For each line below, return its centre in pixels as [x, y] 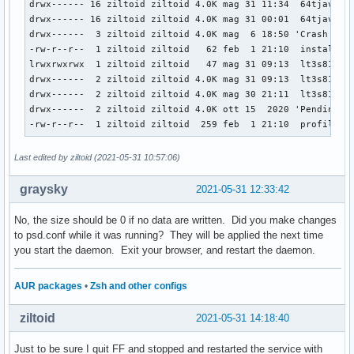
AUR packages [48, 286]
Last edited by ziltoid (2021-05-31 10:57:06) [97, 157]
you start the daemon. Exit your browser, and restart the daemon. [165, 250]
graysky [44, 189]
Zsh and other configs [139, 286]
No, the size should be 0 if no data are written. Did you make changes [175, 220]
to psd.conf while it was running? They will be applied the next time [169, 235]
